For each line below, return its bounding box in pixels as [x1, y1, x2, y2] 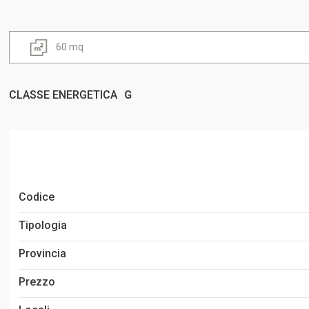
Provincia [18, 246, 66, 260]
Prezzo [18, 275, 55, 288]
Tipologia [18, 218, 67, 232]
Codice [18, 190, 54, 203]
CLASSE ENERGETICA [9, 88, 118, 101]
